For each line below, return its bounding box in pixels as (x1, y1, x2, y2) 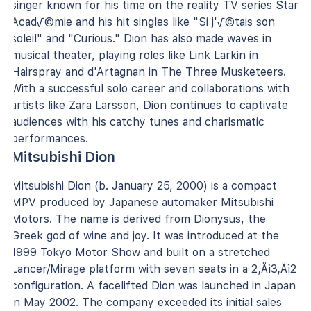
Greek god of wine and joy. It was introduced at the (11, 228, 279, 242)
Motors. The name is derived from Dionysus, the (11, 212, 266, 226)
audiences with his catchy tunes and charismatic (11, 115, 264, 128)
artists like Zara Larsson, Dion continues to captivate (11, 98, 288, 112)
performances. (11, 131, 88, 145)
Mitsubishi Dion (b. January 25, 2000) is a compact (11, 178, 277, 192)
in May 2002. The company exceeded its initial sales (11, 295, 282, 309)
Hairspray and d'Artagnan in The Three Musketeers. (11, 65, 286, 78)
